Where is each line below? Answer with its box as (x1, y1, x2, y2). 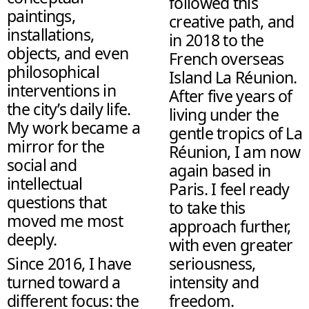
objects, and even (7, 42, 129, 65)
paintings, (7, 5, 75, 28)
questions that (7, 191, 107, 214)
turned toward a (7, 271, 121, 294)
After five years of (169, 85, 292, 108)
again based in (169, 159, 271, 182)
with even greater (169, 234, 293, 257)
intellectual (7, 172, 83, 195)
